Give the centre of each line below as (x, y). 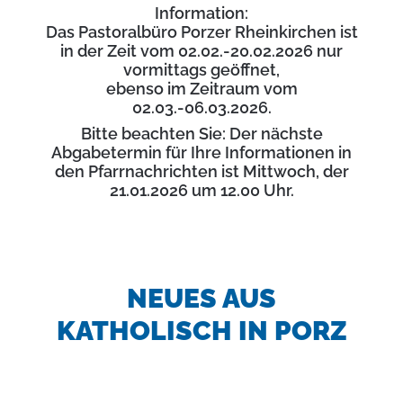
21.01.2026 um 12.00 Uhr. (201, 190)
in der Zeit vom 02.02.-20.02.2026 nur (201, 51)
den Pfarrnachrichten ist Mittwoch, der (201, 171)
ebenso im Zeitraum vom (201, 89)
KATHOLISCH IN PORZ (201, 331)
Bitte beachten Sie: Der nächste (201, 134)
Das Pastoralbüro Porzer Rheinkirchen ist (201, 32)
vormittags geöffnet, (201, 70)
